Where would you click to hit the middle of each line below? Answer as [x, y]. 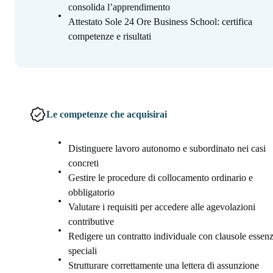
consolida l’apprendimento [119, 7]
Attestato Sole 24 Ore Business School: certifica [160, 22]
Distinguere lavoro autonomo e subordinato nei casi [167, 149]
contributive [91, 222]
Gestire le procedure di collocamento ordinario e [161, 178]
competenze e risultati [110, 37]
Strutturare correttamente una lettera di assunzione [164, 266]
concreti [83, 163]
